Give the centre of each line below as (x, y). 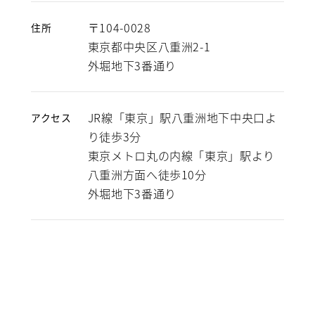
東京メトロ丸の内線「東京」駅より (181, 156)
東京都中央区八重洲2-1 (149, 47)
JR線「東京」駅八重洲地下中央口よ (182, 118)
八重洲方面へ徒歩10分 (147, 175)
